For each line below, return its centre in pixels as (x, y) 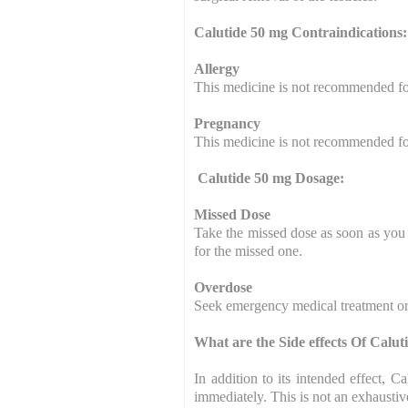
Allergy (217, 68)
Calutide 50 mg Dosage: (270, 178)
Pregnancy (228, 123)
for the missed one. (249, 250)
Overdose (224, 287)
